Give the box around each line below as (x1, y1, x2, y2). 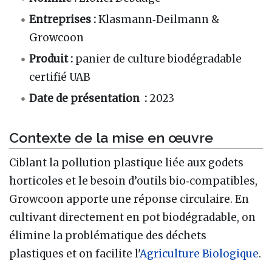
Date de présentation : (29, 92, 148, 106)
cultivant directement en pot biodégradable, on (9, 210, 256, 224)
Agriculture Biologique (140, 246, 259, 260)
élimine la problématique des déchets (9, 228, 206, 242)
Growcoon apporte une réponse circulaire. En (9, 192, 249, 206)
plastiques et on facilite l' (9, 246, 140, 260)
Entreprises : (29, 13, 97, 27)
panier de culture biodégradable (73, 52, 242, 66)
